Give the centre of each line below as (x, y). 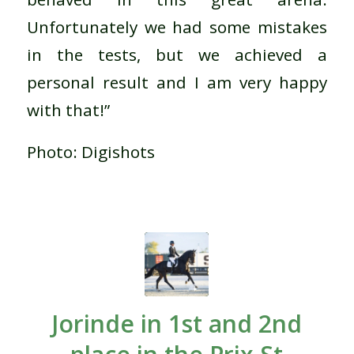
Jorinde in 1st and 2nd (177, 324)
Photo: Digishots (90, 151)
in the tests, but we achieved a (177, 54)
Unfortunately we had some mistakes (177, 26)
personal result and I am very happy (177, 82)
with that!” (68, 109)
